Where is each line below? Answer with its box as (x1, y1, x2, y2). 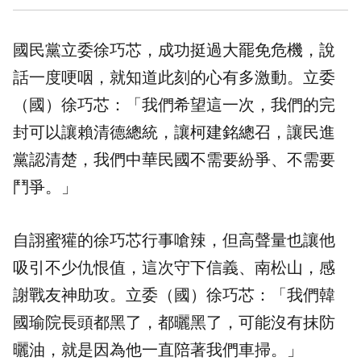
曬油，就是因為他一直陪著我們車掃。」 (13, 341, 303, 359)
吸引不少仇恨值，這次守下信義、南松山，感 (13, 259, 335, 277)
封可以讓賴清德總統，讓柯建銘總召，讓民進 (13, 123, 335, 142)
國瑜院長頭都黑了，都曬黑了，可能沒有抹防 (13, 313, 335, 332)
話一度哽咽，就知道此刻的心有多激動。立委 (13, 68, 335, 87)
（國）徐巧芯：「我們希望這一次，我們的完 (13, 96, 335, 114)
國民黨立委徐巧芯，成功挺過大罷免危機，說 (13, 41, 335, 60)
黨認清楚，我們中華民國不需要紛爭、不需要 (13, 151, 335, 169)
